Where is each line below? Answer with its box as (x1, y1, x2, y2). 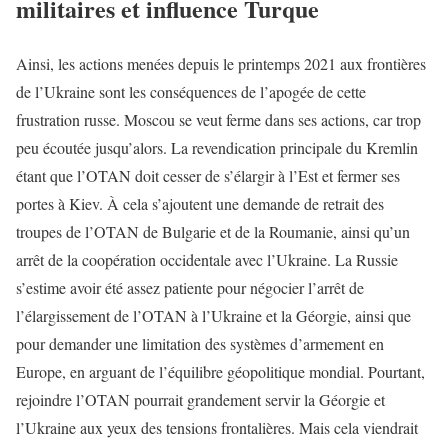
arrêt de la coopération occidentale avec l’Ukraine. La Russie (16, 248, 398, 270)
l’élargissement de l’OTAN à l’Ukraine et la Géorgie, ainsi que (16, 304, 411, 326)
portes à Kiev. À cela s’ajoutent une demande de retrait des (16, 192, 384, 214)
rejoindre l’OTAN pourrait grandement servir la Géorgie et (16, 388, 385, 410)
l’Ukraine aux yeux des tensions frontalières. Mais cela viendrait (16, 416, 418, 438)
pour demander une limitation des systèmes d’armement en (16, 332, 384, 354)
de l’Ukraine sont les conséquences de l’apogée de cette (16, 80, 366, 102)
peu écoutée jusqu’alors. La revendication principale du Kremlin (16, 136, 418, 158)
